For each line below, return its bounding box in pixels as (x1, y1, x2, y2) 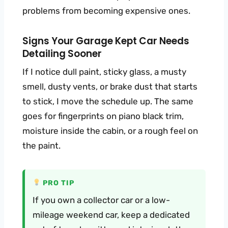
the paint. (22, 140, 61, 151)
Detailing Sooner (22, 46, 102, 61)
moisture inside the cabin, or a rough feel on (22, 125, 198, 136)
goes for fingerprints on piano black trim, (22, 110, 184, 121)
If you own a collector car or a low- (33, 194, 170, 205)
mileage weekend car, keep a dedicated (33, 209, 190, 220)
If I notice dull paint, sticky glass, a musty (22, 66, 186, 77)
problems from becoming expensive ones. (22, 5, 190, 16)
